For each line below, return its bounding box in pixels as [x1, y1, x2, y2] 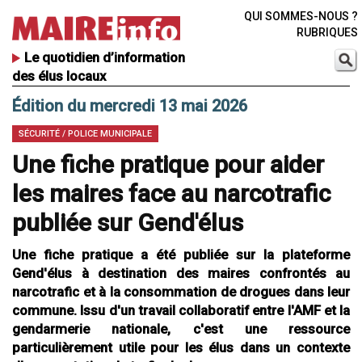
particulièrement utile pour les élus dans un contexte [12, 339, 350, 356]
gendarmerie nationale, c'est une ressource [12, 321, 350, 338]
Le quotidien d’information [24, 49, 185, 66]
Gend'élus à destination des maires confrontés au [12, 265, 350, 282]
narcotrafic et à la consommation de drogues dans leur [12, 284, 350, 301]
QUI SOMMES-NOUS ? [243, 10, 358, 23]
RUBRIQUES [296, 26, 358, 39]
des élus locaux [12, 68, 106, 85]
